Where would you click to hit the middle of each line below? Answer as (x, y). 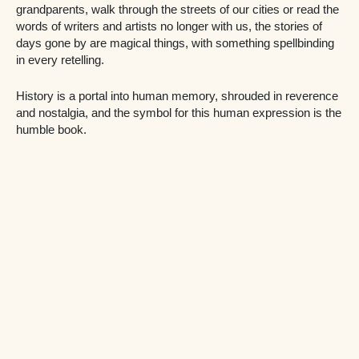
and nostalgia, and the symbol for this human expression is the (179, 113)
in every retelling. (60, 61)
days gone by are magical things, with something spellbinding (175, 44)
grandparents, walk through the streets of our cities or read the (177, 10)
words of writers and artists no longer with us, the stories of (169, 27)
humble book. (51, 129)
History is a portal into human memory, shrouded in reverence (177, 96)
